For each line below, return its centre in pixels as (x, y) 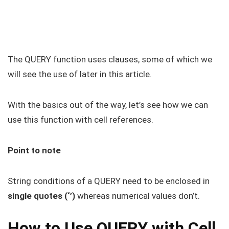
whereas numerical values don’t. (138, 196)
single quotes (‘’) (41, 196)
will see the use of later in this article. (80, 74)
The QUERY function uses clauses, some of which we (110, 59)
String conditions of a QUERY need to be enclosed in (109, 181)
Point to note (34, 150)
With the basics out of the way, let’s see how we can (108, 105)
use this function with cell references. (81, 120)
